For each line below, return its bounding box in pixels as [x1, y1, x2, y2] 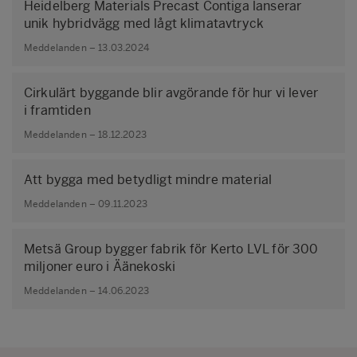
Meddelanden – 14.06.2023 [24, 285, 149, 297]
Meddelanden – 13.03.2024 [24, 42, 149, 54]
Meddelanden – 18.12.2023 [24, 129, 147, 141]
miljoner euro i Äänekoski [24, 258, 176, 274]
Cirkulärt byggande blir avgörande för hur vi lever [24, 84, 319, 100]
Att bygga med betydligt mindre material [24, 171, 273, 187]
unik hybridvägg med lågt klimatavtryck [24, 15, 265, 31]
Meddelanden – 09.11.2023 [24, 198, 147, 210]
